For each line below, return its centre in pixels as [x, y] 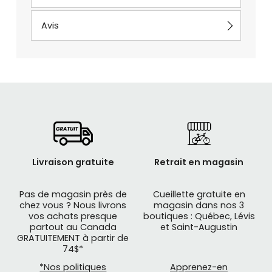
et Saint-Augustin [199, 227]
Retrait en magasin [199, 162]
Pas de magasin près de [73, 195]
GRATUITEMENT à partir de [73, 238]
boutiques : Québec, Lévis [199, 216]
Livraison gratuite [73, 162]
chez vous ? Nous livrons [73, 206]
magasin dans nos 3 [199, 206]
